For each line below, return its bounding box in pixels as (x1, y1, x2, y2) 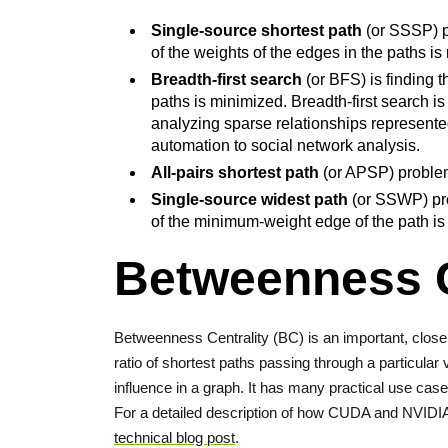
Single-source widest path (151, 191, 348, 208)
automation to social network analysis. (151, 137, 420, 154)
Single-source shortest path (151, 22, 362, 39)
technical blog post (114, 429, 235, 446)
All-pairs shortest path (151, 164, 319, 181)
